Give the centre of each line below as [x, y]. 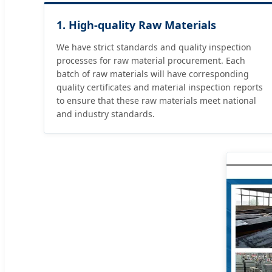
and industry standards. [106, 114]
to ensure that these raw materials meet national [156, 101]
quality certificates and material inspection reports [160, 87]
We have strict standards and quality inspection [154, 47]
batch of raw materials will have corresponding [153, 74]
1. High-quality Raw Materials [136, 25]
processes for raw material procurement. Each [151, 61]
